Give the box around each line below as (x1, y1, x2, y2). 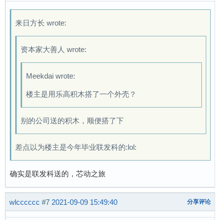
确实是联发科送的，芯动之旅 (10, 169, 106, 178)
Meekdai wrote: (26, 72, 75, 81)
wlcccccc (9, 197, 40, 206)
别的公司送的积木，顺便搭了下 (21, 116, 124, 125)
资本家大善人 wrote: (21, 45, 86, 54)
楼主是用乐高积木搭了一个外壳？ (26, 90, 137, 99)
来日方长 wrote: (15, 19, 66, 27)
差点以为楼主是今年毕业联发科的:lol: (15, 143, 137, 152)
